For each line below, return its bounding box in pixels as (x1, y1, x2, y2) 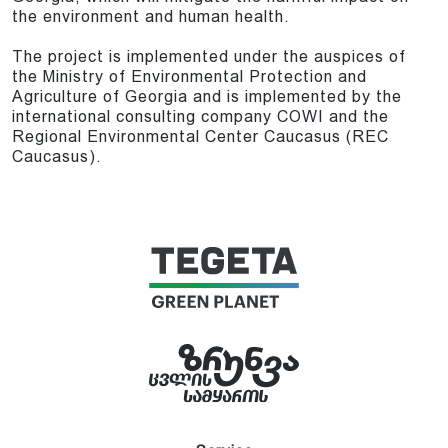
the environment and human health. (12, 7, 290, 27)
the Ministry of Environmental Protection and (12, 67, 367, 87)
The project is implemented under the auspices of (12, 47, 406, 67)
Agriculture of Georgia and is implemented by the (12, 87, 402, 107)
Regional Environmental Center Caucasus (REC (12, 127, 389, 147)
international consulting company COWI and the (12, 107, 389, 127)
